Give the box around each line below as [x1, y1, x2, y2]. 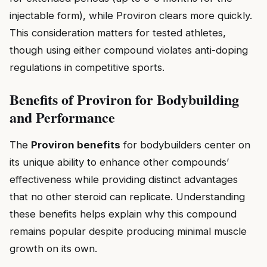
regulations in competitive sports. [10, 61, 164, 73]
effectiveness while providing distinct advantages [10, 173, 238, 185]
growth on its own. [10, 242, 97, 254]
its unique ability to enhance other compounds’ [10, 156, 229, 168]
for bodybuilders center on [120, 138, 250, 151]
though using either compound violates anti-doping [10, 44, 248, 56]
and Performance [10, 106, 115, 128]
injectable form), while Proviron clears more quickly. [10, 9, 252, 21]
